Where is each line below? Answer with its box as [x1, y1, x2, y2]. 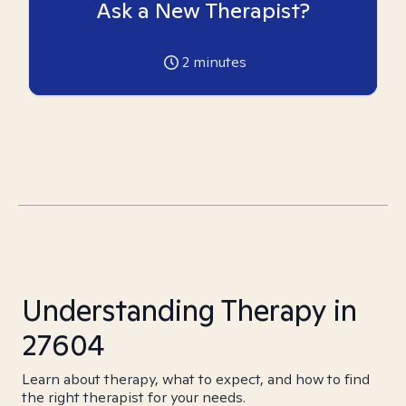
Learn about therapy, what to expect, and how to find [22, 370, 370, 389]
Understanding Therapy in [22, 291, 357, 329]
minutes [188, 53, 246, 72]
